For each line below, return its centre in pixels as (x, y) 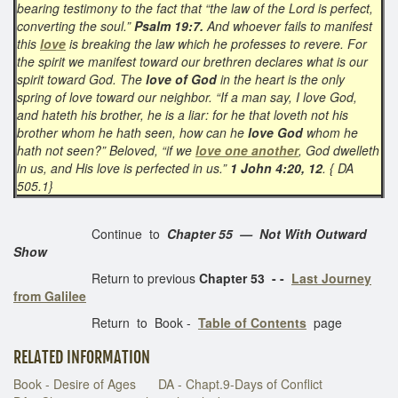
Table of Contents (252, 322)
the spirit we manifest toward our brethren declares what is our (192, 61)
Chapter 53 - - (245, 278)
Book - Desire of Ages (75, 383)
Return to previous (106, 278)
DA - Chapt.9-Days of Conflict (240, 383)
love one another (247, 150)
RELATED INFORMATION (82, 357)
